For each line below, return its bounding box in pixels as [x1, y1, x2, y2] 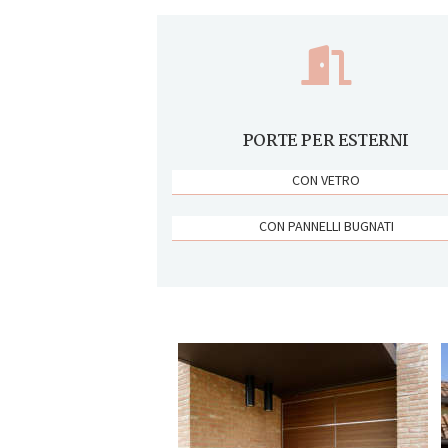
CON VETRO [292, 170, 360, 189]
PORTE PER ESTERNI [242, 127, 410, 155]
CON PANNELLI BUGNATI [258, 216, 394, 235]
